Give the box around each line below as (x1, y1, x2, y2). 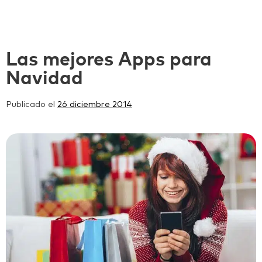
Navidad (6, 68, 83, 88)
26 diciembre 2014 (57, 100, 132, 109)
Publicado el (6, 100, 57, 109)
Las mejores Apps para (6, 50, 212, 70)
